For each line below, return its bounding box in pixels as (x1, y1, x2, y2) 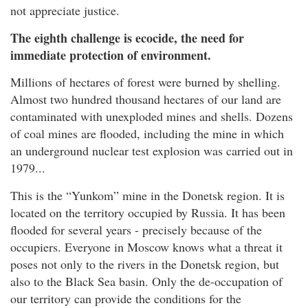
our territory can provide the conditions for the (10, 289, 241, 307)
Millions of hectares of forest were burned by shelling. (10, 74, 280, 91)
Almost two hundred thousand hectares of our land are (10, 91, 281, 108)
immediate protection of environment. (10, 45, 211, 64)
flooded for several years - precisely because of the (10, 221, 262, 238)
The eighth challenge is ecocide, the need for (10, 28, 244, 47)
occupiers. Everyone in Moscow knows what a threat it (10, 238, 283, 255)
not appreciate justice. (10, 2, 120, 19)
